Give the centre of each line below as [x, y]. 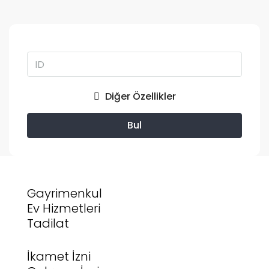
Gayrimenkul [65, 193]
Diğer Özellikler [139, 96]
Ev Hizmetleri [64, 208]
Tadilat [48, 223]
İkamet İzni [59, 256]
